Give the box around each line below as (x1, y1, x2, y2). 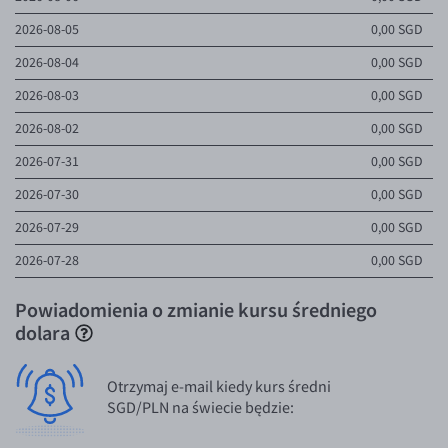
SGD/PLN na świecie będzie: (107, 397, 294, 418)
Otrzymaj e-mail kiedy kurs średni (107, 376, 331, 397)
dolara (15, 320, 70, 346)
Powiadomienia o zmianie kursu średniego (15, 297, 377, 323)
